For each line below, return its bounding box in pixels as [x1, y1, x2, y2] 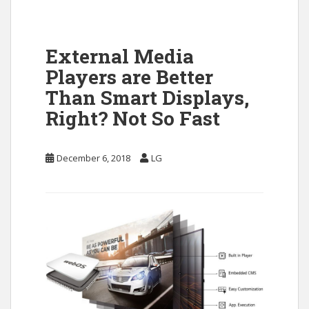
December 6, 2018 [57, 152, 130, 164]
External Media [46, 43, 194, 69]
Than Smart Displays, [46, 85, 249, 110]
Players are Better [46, 64, 213, 90]
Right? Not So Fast [46, 106, 220, 131]
